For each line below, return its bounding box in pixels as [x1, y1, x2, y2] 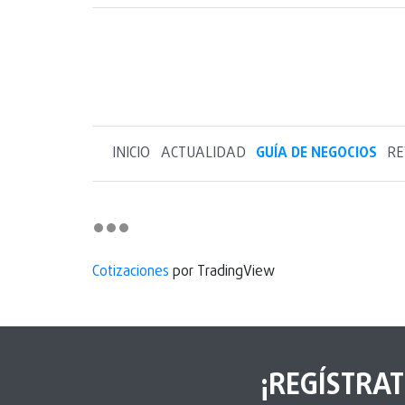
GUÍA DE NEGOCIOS [255, 142, 377, 165]
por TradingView [169, 260, 275, 283]
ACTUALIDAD [160, 142, 246, 165]
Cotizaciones [92, 260, 169, 283]
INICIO [112, 142, 151, 165]
